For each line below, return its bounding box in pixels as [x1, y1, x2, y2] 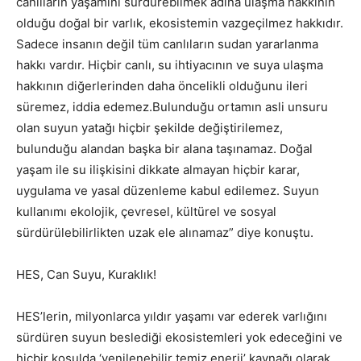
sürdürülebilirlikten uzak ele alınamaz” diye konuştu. [16, 224, 313, 240]
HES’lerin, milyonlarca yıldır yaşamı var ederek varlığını [16, 308, 327, 324]
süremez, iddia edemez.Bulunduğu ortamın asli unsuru [16, 98, 328, 114]
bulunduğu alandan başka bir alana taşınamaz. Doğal [16, 140, 313, 156]
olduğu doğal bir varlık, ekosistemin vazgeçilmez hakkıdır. [16, 15, 343, 31]
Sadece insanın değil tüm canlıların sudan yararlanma [16, 35, 318, 52]
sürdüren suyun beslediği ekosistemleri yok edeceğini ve [16, 329, 342, 345]
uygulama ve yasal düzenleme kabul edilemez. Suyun [16, 182, 319, 198]
